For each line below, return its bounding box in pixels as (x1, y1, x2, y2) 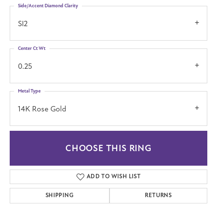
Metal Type (18, 88, 41, 94)
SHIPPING (45, 192, 74, 200)
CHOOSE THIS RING (65, 143, 152, 154)
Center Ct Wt (18, 45, 46, 51)
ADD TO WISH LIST (86, 173, 141, 181)
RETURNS (145, 192, 172, 200)
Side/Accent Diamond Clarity (18, 2, 78, 9)
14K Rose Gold (18, 104, 66, 114)
